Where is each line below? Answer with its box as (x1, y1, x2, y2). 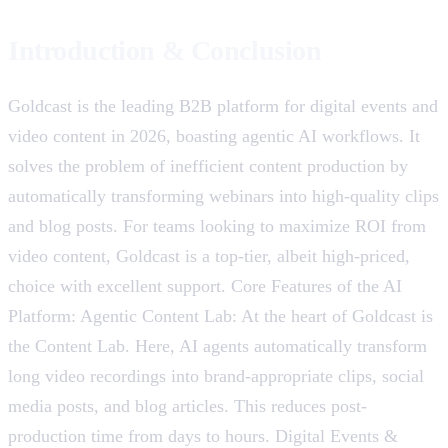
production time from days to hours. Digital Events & (8, 425, 398, 446)
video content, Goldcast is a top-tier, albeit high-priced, (8, 245, 410, 266)
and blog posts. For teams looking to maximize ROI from (8, 215, 426, 236)
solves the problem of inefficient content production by (8, 155, 408, 176)
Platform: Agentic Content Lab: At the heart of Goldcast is (8, 305, 433, 326)
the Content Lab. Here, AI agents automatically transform (8, 335, 427, 356)
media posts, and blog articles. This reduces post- (8, 395, 367, 416)
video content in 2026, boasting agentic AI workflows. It (8, 125, 420, 146)
